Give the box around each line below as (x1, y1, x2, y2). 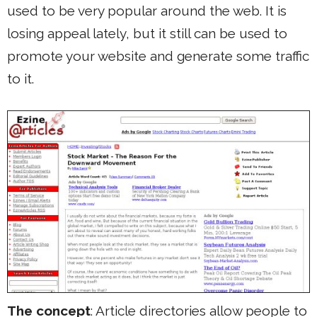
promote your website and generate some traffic (7, 48, 309, 64)
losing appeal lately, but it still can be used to (7, 25, 287, 41)
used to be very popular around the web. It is (7, 3, 287, 18)
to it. (7, 71, 34, 86)
